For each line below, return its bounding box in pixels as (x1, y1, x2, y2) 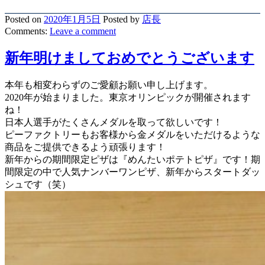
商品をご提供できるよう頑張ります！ (5, 141, 166, 152)
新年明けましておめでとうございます (5, 50, 254, 66)
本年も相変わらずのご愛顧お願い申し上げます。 (5, 79, 213, 90)
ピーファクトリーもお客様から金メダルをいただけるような (5, 129, 260, 140)
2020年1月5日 (44, 14, 101, 24)
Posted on (5, 14, 44, 24)
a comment (75, 25, 116, 36)
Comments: (5, 25, 47, 36)
